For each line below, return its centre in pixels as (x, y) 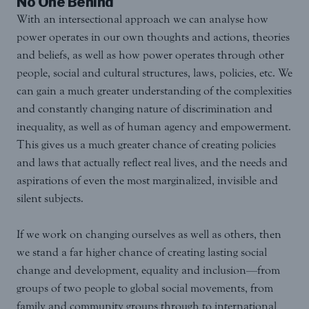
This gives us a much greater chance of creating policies (146, 145)
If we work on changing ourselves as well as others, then (149, 235)
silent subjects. (50, 199)
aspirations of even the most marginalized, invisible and (147, 181)
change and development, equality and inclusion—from (148, 270)
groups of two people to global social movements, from (145, 288)
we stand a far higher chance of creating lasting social (142, 252)
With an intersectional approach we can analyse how (142, 19)
